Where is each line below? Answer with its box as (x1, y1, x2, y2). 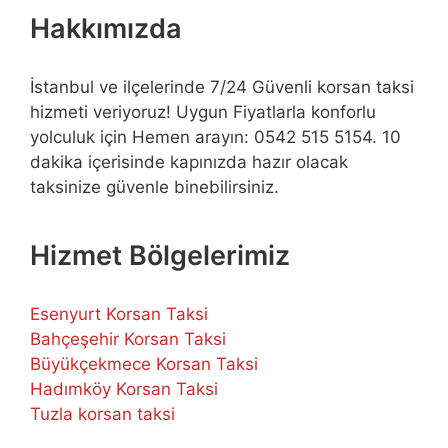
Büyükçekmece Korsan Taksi (30, 354, 258, 375)
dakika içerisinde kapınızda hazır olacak (30, 152, 348, 173)
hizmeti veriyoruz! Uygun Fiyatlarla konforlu (30, 102, 376, 123)
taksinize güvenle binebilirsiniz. (30, 177, 279, 198)
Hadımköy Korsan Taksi (30, 379, 218, 400)
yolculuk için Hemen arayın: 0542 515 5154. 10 (30, 127, 401, 148)
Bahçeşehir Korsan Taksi (30, 329, 226, 350)
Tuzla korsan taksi (30, 404, 175, 425)
